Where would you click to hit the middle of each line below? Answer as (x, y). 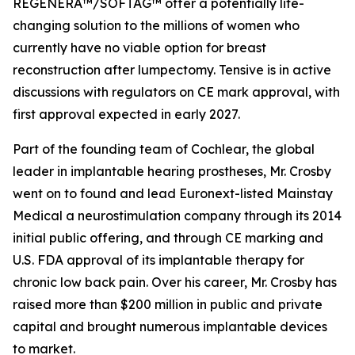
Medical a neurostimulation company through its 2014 (177, 215)
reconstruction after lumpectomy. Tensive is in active (172, 69)
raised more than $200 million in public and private (168, 304)
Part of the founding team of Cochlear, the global (164, 149)
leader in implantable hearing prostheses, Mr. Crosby (172, 171)
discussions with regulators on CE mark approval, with (176, 92)
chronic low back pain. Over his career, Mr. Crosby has (175, 282)
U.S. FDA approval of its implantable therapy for (158, 260)
